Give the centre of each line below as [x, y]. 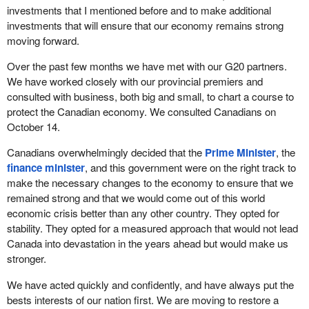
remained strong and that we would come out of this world [136, 198]
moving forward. [43, 40]
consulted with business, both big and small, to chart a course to [150, 97]
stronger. [26, 259]
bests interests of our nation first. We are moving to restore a [142, 299]
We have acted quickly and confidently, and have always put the [150, 284]
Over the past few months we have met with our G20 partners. [147, 66]
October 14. [33, 127]
